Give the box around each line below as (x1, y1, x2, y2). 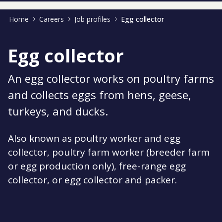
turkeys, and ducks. (8, 103, 108, 118)
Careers (39, 14, 64, 24)
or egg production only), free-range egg (8, 159, 186, 172)
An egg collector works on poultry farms (8, 70, 214, 86)
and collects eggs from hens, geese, (8, 87, 191, 102)
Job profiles (74, 14, 111, 24)
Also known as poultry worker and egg (8, 131, 180, 145)
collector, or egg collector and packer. (8, 173, 177, 186)
